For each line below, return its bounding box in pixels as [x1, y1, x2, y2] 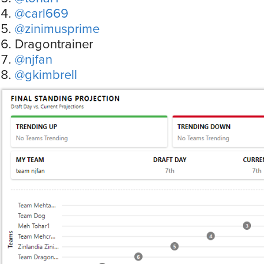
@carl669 [15, 4, 68, 22]
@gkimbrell [15, 65, 77, 83]
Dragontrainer [15, 34, 93, 52]
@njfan [15, 49, 52, 68]
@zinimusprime [15, 19, 100, 37]
